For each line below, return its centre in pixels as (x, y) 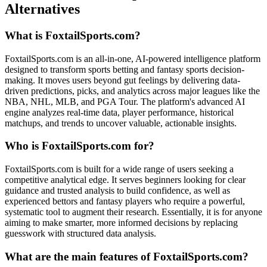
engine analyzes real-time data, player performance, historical (119, 112)
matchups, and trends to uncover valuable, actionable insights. (121, 123)
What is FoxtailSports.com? (73, 35)
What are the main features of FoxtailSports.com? (127, 256)
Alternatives (42, 9)
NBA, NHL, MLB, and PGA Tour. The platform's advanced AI (125, 101)
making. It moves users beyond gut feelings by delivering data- (122, 80)
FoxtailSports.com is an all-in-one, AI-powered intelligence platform (133, 58)
